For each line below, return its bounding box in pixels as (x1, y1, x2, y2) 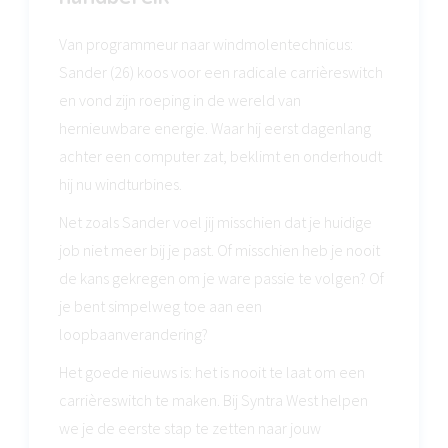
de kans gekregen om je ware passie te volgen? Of (59, 268, 384, 288)
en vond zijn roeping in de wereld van (59, 90, 301, 110)
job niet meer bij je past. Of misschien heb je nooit (59, 240, 380, 260)
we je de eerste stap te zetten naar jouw (59, 418, 321, 438)
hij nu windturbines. (59, 174, 185, 194)
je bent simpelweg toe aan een (59, 296, 262, 316)
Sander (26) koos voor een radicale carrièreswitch (59, 62, 383, 82)
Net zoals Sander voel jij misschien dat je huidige (59, 212, 372, 232)
